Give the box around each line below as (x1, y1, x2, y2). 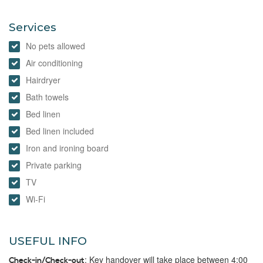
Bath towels (26, 91, 69, 103)
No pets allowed (26, 40, 85, 52)
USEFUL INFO (9, 234, 87, 248)
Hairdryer (26, 74, 60, 86)
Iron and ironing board (26, 142, 109, 154)
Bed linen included (26, 125, 94, 137)
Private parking (26, 159, 82, 171)
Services (9, 21, 56, 34)
